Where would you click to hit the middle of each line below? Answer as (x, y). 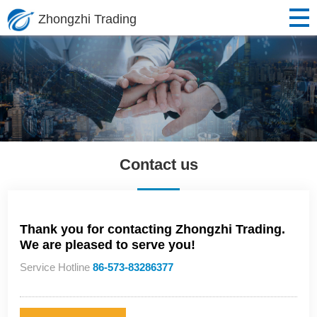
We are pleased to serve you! (108, 245)
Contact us (158, 165)
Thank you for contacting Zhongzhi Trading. (153, 230)
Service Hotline (57, 267)
